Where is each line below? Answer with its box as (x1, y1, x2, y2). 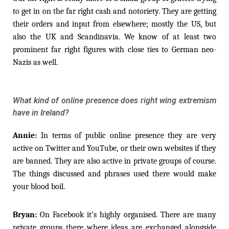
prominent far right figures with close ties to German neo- (13, 44, 216, 54)
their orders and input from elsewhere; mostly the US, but (13, 19, 216, 29)
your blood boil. (13, 181, 65, 191)
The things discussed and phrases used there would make (13, 169, 216, 178)
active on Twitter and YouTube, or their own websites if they (13, 143, 216, 153)
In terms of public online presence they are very (40, 130, 217, 140)
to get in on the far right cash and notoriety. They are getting (13, 6, 216, 16)
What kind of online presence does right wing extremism (13, 95, 216, 105)
